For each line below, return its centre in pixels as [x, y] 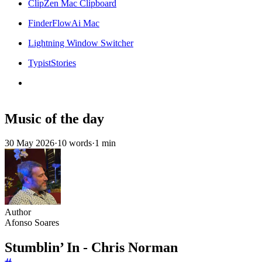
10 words [75, 143]
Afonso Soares [32, 223]
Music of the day [54, 118]
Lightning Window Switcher [81, 43]
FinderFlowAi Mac [64, 23]
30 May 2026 [30, 143]
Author [18, 212]
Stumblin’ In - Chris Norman [91, 248]
